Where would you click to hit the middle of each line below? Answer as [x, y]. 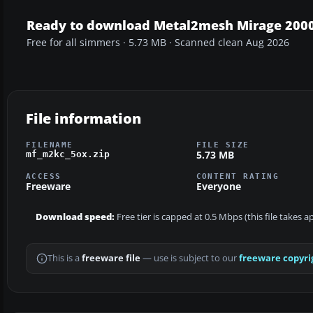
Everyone [218, 187]
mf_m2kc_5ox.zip [68, 154]
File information [83, 118]
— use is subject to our [190, 259]
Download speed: [75, 217]
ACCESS [44, 176]
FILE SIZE [223, 144]
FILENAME [50, 144]
